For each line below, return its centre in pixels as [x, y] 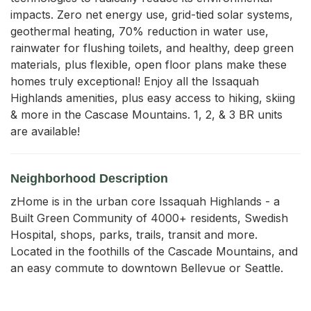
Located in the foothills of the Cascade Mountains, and [154, 251]
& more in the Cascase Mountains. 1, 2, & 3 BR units [146, 114]
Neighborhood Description [89, 178]
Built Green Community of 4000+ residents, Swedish [149, 218]
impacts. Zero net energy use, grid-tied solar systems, [152, 14]
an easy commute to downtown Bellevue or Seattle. [147, 268]
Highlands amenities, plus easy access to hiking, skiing [153, 98]
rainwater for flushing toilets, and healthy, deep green [152, 48]
